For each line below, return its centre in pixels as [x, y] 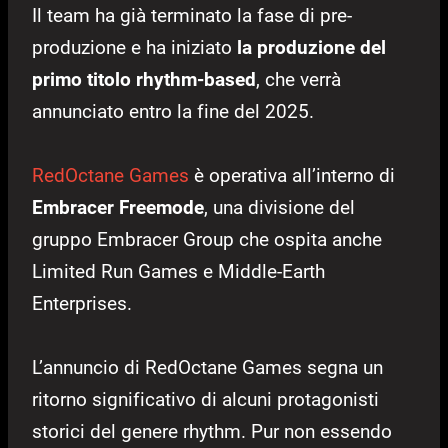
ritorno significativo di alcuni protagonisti [205, 399]
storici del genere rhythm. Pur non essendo [212, 431]
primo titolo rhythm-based [144, 79]
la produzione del [311, 47]
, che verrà [298, 79]
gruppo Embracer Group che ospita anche [207, 239]
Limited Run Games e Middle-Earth [178, 271]
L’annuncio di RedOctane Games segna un [207, 367]
